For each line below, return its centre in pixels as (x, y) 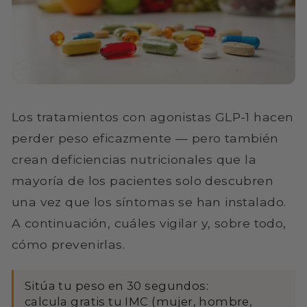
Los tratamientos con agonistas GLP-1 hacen (153, 116)
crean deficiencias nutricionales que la (134, 159)
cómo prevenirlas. (69, 244)
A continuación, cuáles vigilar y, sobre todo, (149, 223)
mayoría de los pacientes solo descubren (143, 180)
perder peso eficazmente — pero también (145, 138)
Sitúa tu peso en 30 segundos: (117, 285)
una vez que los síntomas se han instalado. (149, 201)
